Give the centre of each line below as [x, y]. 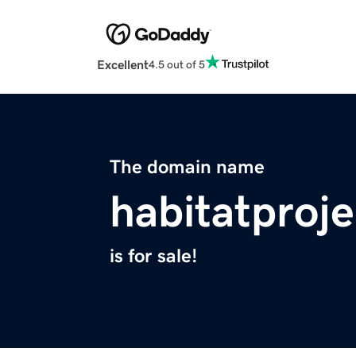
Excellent [123, 65]
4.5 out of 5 [177, 64]
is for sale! [153, 256]
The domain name [187, 167]
